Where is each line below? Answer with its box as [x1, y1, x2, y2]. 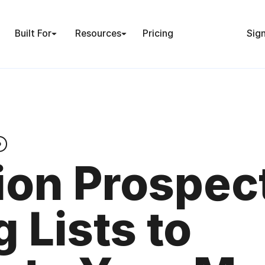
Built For [14, 28, 51, 40]
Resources [75, 28, 122, 40]
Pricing [143, 28, 174, 40]
